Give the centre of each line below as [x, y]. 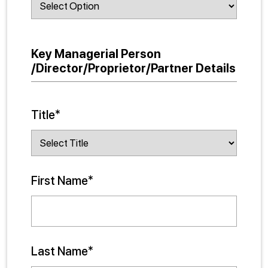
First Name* [62, 181]
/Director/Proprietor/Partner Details [133, 68]
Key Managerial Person [96, 54]
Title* [46, 115]
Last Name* [62, 251]
